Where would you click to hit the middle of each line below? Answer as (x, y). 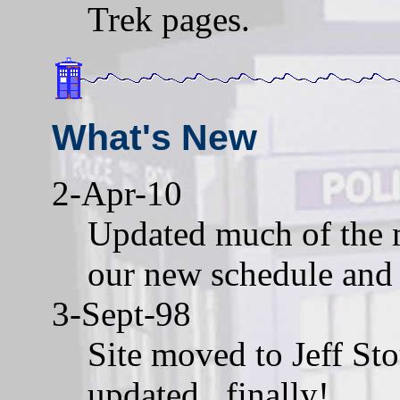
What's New (154, 137)
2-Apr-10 (117, 193)
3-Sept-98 (121, 313)
